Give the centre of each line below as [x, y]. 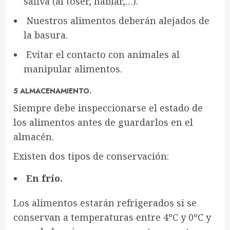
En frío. [43, 178]
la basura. [46, 35]
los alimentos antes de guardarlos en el [103, 122]
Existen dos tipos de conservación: [91, 156]
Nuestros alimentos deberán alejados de [117, 21]
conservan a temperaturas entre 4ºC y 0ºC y [112, 217]
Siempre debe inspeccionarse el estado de [108, 108]
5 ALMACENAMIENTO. [52, 91]
